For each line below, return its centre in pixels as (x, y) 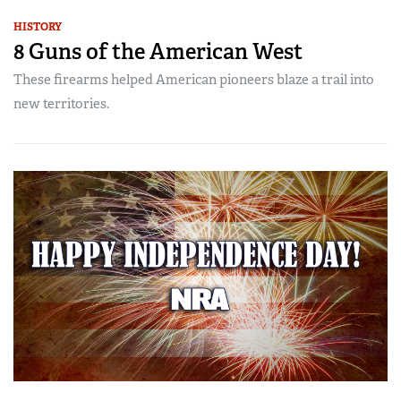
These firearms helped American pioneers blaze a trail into (194, 79)
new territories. (61, 103)
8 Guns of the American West (158, 51)
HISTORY (38, 26)
